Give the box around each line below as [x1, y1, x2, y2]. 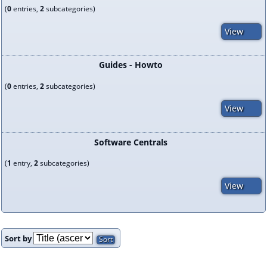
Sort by [5, 233, 33, 244]
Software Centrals [94, 136, 167, 148]
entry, [11, 158, 34, 168]
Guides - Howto [98, 59, 163, 71]
